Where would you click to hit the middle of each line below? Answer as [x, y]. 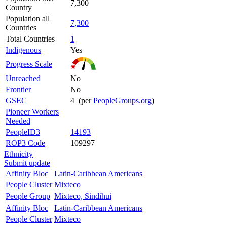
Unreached [23, 78]
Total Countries [30, 39]
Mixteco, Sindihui [83, 196]
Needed [18, 121]
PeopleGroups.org [122, 100]
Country [19, 7]
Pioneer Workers [32, 111]
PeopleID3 [23, 132]
